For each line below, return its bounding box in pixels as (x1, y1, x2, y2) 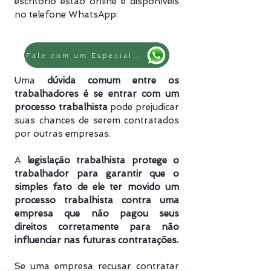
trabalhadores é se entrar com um (15, 88, 179, 99)
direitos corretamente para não (15, 221, 179, 232)
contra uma (122, 195, 179, 206)
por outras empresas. (15, 128, 111, 139)
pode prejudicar (107, 102, 180, 113)
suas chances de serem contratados (15, 115, 179, 126)
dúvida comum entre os (47, 75, 179, 86)
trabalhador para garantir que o (15, 168, 179, 179)
